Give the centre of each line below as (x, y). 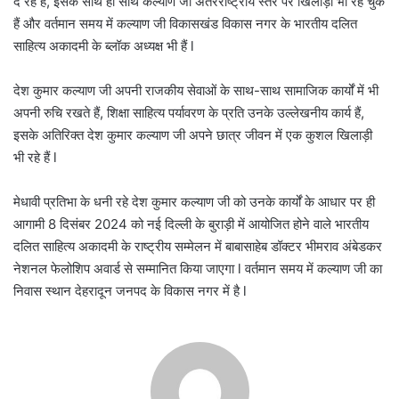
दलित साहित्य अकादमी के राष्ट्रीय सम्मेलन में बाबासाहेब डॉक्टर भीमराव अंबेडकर (198, 247)
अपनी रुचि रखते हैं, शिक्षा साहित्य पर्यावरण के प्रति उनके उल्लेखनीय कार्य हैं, (189, 113)
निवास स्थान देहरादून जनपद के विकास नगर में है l (130, 291)
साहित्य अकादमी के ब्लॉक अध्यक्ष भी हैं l (104, 46)
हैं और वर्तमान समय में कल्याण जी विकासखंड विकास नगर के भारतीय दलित (185, 24)
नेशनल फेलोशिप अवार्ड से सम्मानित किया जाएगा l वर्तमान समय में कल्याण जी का (198, 269)
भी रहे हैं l (35, 158)
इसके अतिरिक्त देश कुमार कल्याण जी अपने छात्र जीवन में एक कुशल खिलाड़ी (193, 135)
